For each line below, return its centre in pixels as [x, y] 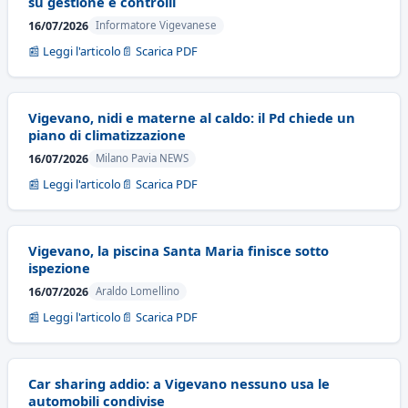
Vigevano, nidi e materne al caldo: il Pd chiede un [192, 117]
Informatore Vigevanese [156, 25]
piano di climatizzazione [107, 135]
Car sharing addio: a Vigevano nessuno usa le [179, 383]
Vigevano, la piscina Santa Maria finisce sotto [178, 250]
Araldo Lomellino [138, 291]
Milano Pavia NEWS [142, 158]
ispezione [59, 268]
